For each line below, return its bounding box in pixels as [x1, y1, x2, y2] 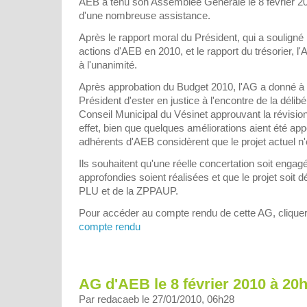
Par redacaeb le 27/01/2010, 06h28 [79, 293, 234, 305]
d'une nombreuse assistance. [79, 9, 210, 21]
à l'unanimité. [79, 58, 137, 71]
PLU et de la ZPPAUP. [79, 184, 178, 197]
